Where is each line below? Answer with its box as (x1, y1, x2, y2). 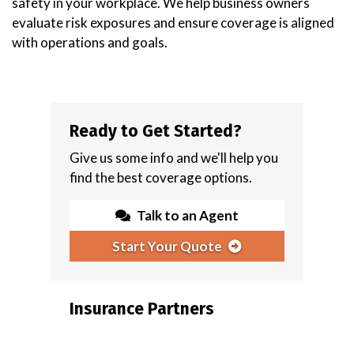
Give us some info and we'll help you (70, 149, 278, 166)
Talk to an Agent (137, 206, 239, 224)
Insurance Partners (70, 298, 214, 319)
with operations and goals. (12, 33, 168, 51)
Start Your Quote (112, 237, 222, 254)
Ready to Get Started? (70, 120, 242, 141)
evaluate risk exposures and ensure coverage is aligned (12, 13, 334, 31)
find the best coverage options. (70, 168, 252, 186)
